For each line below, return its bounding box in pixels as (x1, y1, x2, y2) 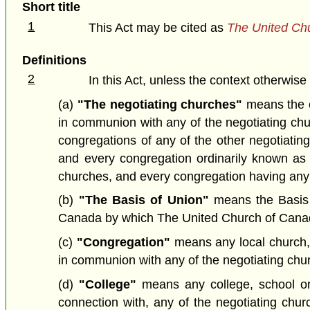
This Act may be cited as (89, 20, 228, 35)
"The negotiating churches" (77, 97, 243, 111)
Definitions (21, 53, 86, 67)
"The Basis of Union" (78, 193, 209, 208)
